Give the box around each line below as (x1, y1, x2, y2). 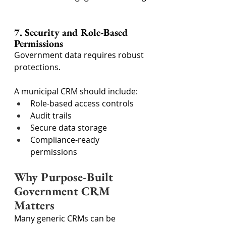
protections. (14, 62, 61, 73)
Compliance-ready (30, 134, 101, 145)
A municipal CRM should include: (14, 86, 138, 97)
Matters (14, 197, 54, 213)
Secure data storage (30, 122, 107, 133)
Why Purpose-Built (14, 169, 116, 185)
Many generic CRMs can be (14, 213, 118, 224)
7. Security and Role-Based (14, 26, 131, 39)
